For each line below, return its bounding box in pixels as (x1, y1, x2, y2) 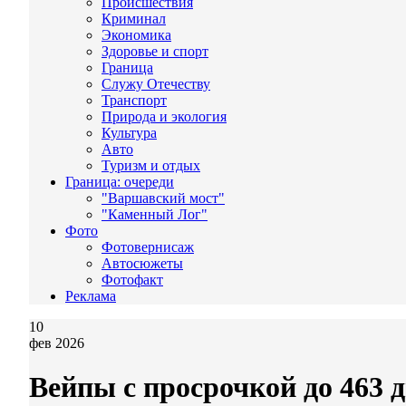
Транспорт (101, 92, 167, 108)
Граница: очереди (65, 174, 174, 189)
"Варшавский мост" (101, 190, 225, 206)
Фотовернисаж (101, 239, 194, 255)
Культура (101, 125, 157, 140)
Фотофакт (101, 272, 163, 287)
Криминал (101, 11, 166, 26)
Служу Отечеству (101, 76, 210, 92)
